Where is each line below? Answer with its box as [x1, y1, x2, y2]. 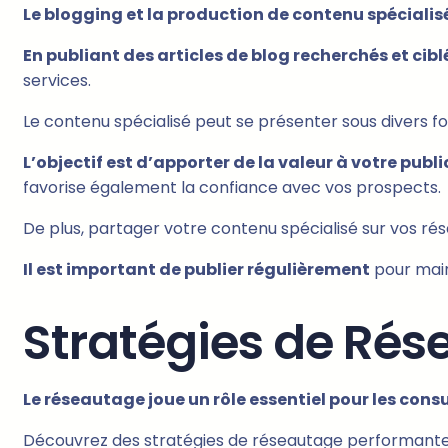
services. [23, 69, 91, 93]
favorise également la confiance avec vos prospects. [23, 176, 441, 200]
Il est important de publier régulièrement [23, 258, 370, 282]
